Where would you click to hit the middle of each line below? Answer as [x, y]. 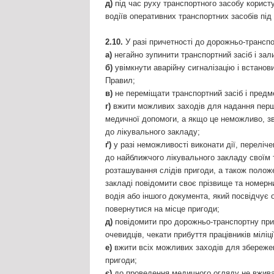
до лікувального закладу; [153, 132]
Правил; [120, 81]
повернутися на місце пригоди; [162, 209]
